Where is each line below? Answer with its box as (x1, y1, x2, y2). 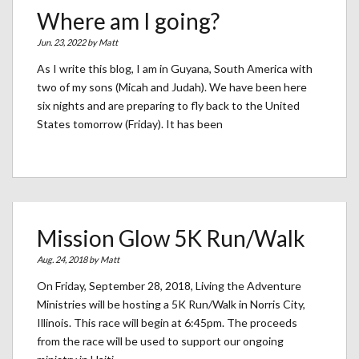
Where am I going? (37, 7, 220, 35)
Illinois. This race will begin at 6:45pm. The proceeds (37, 316, 297, 330)
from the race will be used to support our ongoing (37, 334, 284, 349)
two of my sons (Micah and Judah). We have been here (37, 80, 307, 95)
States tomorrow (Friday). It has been (37, 117, 223, 131)
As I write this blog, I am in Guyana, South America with (37, 62, 313, 76)
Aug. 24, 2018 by (37, 254, 100, 265)
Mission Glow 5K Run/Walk (37, 224, 305, 252)
